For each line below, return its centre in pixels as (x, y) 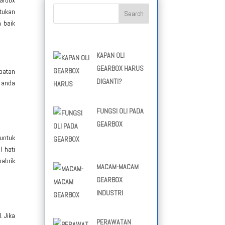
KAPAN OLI (110, 55)
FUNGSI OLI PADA (120, 111)
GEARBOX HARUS (120, 69)
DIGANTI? (109, 82)
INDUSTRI (109, 193)
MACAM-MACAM (117, 166)
